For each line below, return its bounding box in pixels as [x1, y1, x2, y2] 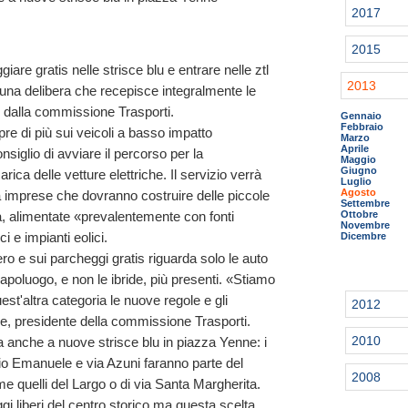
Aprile [341, 143, 369, 154]
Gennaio [341, 110, 382, 121]
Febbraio [341, 121, 383, 132]
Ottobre [341, 209, 378, 219]
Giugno [341, 165, 377, 176]
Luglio [341, 176, 372, 187]
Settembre [341, 198, 390, 209]
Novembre [341, 219, 390, 230]
